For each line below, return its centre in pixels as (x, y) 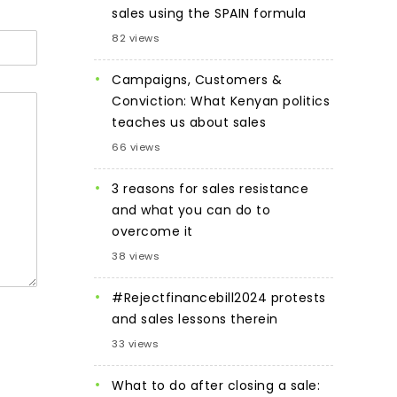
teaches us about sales (189, 122)
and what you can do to (191, 210)
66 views (136, 147)
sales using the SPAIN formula (209, 13)
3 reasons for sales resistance (210, 188)
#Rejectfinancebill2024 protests (219, 297)
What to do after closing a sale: (216, 385)
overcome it (152, 231)
